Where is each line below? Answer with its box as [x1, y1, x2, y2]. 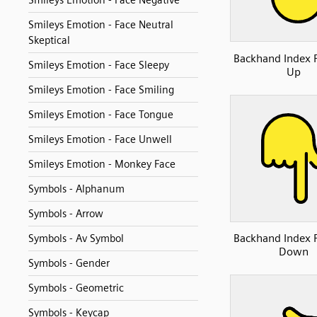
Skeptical [28, 34, 70, 47]
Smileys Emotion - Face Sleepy [28, 59, 169, 71]
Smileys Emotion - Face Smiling [28, 83, 174, 96]
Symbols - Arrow [28, 207, 103, 220]
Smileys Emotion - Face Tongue [28, 108, 173, 121]
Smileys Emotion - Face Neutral [28, 18, 173, 31]
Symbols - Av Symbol [28, 232, 124, 245]
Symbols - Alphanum [28, 183, 125, 195]
